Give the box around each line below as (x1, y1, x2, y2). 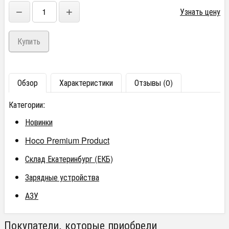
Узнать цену (180, 6, 220, 17)
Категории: (9, 99, 45, 110)
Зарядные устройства (25, 171, 99, 183)
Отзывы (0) (134, 77, 173, 88)
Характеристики (59, 77, 113, 88)
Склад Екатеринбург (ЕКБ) (25, 153, 113, 165)
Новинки (25, 116, 53, 128)
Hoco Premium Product (25, 134, 109, 146)
